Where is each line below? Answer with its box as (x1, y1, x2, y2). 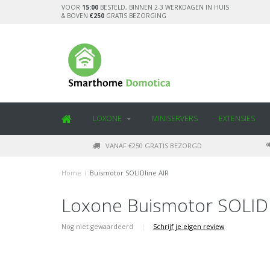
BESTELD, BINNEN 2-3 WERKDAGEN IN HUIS (98, 3, 229, 11)
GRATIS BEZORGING (104, 11, 166, 20)
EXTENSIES (219, 113, 255, 124)
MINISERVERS (152, 113, 198, 124)
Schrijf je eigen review (153, 222, 224, 231)
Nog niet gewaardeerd (61, 222, 135, 231)
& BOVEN (61, 11, 90, 20)
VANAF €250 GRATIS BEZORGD (105, 141, 202, 150)
